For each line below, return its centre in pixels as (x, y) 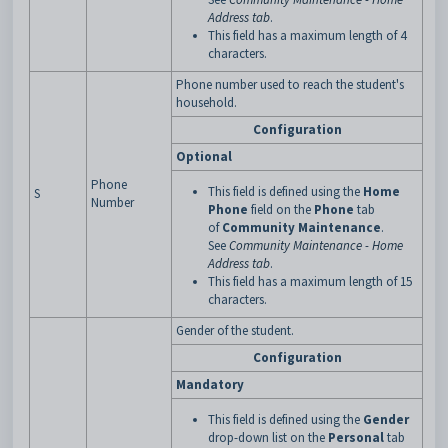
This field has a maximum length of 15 (310, 281)
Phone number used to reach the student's (290, 84)
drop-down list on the (268, 437)
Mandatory (210, 384)
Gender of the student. (235, 330)
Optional (204, 156)
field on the (281, 209)
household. (206, 102)
